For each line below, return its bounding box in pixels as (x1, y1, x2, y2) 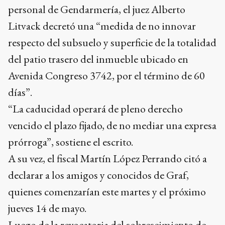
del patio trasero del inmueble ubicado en (8, 51, 188, 66)
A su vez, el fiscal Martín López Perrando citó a (8, 151, 207, 166)
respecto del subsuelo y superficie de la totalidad (8, 35, 216, 50)
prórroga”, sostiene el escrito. (8, 134, 133, 149)
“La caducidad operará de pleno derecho (8, 101, 183, 116)
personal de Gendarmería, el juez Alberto (8, 2, 185, 17)
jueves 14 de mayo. (8, 200, 86, 215)
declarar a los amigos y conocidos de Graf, (8, 167, 189, 182)
